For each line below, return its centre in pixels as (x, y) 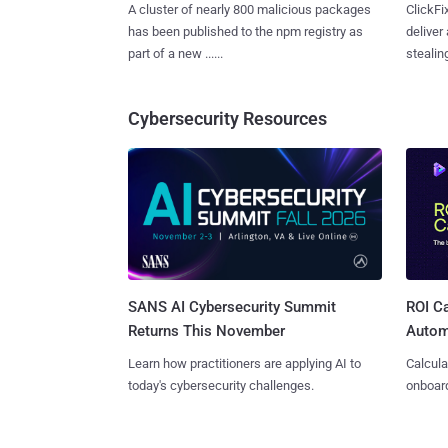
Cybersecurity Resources (227, 118)
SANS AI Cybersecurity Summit (232, 307)
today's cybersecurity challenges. (221, 386)
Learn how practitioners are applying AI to (244, 364)
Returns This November (206, 331)
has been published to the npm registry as (245, 31)
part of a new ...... (175, 53)
